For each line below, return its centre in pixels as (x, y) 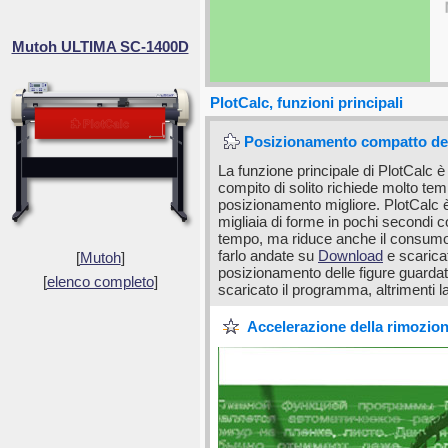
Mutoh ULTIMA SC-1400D (100, 46)
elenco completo (100, 281)
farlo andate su (268, 255)
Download (350, 255)
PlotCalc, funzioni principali (306, 102)
